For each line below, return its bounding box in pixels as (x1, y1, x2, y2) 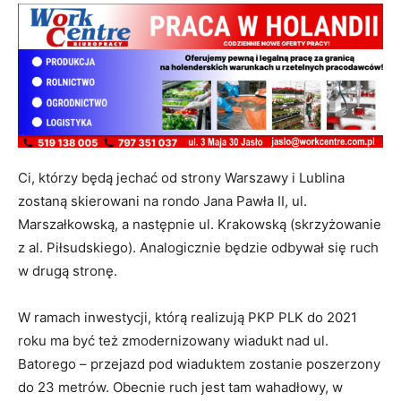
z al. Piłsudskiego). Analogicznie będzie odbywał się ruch (18, 239, 379, 257)
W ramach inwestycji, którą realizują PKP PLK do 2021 (18, 309, 357, 327)
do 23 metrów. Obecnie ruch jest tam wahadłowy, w (18, 379, 343, 397)
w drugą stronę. (18, 262, 117, 280)
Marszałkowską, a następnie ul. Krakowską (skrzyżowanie (18, 216, 381, 234)
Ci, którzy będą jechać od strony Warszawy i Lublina (18, 169, 345, 187)
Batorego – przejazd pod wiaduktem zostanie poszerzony (18, 355, 380, 373)
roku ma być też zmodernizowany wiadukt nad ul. (18, 332, 328, 350)
